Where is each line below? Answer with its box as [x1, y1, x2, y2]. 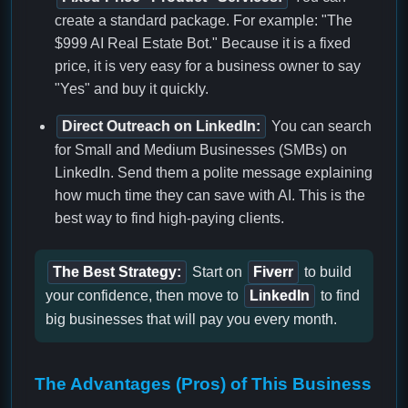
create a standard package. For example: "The [55, 13, 352, 29]
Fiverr [253, 264, 293, 280]
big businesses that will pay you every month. [46, 311, 337, 328]
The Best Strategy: [53, 264, 181, 280]
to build [301, 264, 352, 280]
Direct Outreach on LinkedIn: [62, 118, 260, 135]
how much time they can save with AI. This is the [55, 188, 365, 204]
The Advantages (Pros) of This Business [35, 374, 372, 394]
